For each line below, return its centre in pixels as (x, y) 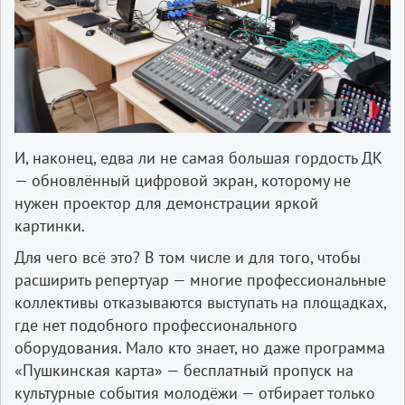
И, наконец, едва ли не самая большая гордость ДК (198, 158)
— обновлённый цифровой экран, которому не (183, 181)
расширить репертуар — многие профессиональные (200, 280)
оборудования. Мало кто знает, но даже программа (200, 348)
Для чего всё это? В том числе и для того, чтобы (188, 258)
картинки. (50, 226)
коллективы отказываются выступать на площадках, (200, 303)
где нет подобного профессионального (156, 325)
